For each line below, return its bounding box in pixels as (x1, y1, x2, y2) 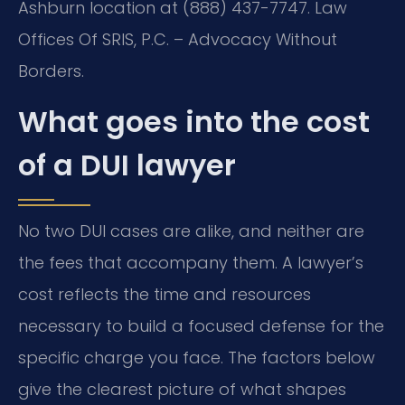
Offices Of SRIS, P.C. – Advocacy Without (18, 28, 337, 52)
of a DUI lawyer (18, 144, 236, 185)
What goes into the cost (18, 100, 370, 142)
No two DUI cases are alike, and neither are (18, 219, 364, 242)
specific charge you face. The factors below (18, 345, 375, 369)
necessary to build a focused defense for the (18, 314, 384, 337)
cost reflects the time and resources (18, 282, 311, 306)
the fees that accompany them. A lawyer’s (18, 250, 363, 274)
